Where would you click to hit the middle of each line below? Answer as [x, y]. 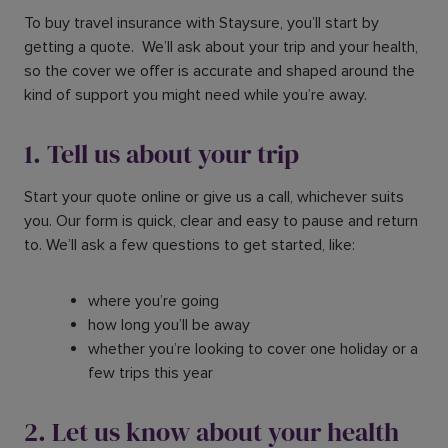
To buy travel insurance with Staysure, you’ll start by [201, 22]
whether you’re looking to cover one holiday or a [253, 348]
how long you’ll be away [171, 324]
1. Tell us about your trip [161, 153]
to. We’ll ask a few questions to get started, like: [191, 244]
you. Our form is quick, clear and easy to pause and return [221, 220]
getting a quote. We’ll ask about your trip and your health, [221, 46]
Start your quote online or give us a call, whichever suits [214, 196]
